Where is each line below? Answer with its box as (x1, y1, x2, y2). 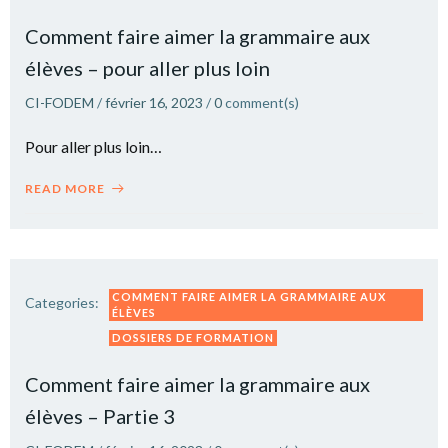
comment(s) (225, 93, 299, 111)
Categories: (25, 293, 99, 311)
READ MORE (25, 180, 105, 196)
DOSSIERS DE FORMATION (112, 330, 274, 344)
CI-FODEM (25, 93, 94, 111)
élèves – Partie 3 (25, 403, 175, 428)
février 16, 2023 (105, 93, 203, 111)
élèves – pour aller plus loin (25, 55, 270, 80)
